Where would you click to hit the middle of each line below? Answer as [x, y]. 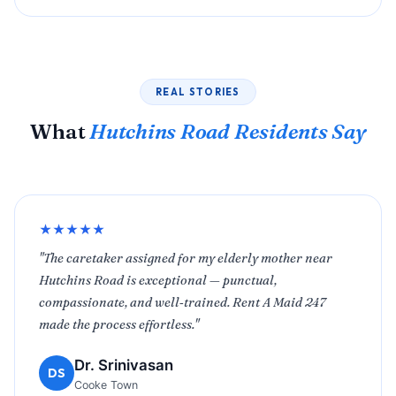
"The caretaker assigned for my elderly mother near [186, 259]
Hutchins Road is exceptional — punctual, [158, 281]
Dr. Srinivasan [124, 365]
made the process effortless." [119, 325]
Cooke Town [107, 385]
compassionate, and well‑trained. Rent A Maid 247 [183, 303]
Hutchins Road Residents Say [228, 131]
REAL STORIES [198, 91]
